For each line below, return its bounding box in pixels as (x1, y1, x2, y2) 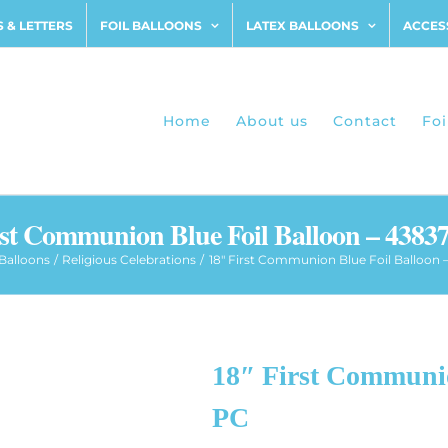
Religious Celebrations (62, 251, 197, 267)
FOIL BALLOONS (100, 17, 202, 33)
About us (236, 112, 308, 130)
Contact (333, 112, 397, 130)
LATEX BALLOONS (246, 17, 359, 33)
